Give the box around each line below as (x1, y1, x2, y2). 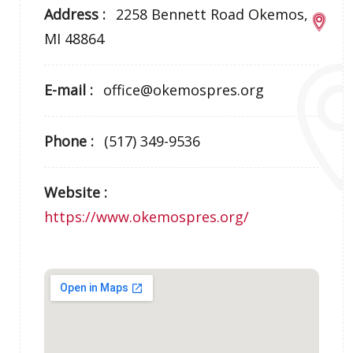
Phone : (44, 132, 98, 150)
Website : (44, 183, 108, 202)
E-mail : (44, 80, 98, 99)
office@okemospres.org (103, 80, 265, 99)
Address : (44, 5, 110, 24)
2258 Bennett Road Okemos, (116, 5, 309, 24)
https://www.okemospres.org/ (44, 207, 250, 226)
